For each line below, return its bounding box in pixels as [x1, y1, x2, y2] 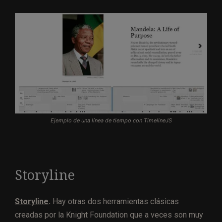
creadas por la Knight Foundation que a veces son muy [15, 210, 203, 220]
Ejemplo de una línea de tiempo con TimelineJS [50, 117, 172, 124]
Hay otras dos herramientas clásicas [51, 197, 179, 207]
